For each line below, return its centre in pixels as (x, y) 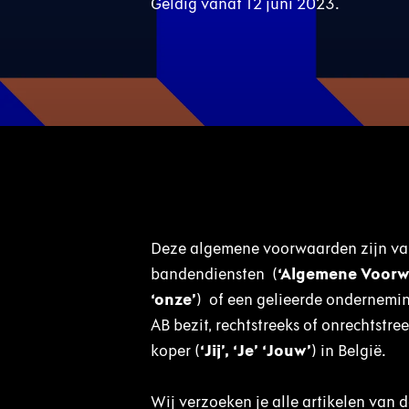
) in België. (354, 351)
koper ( (175, 351)
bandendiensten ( (214, 274)
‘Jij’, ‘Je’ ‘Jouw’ (255, 351)
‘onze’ (173, 299)
